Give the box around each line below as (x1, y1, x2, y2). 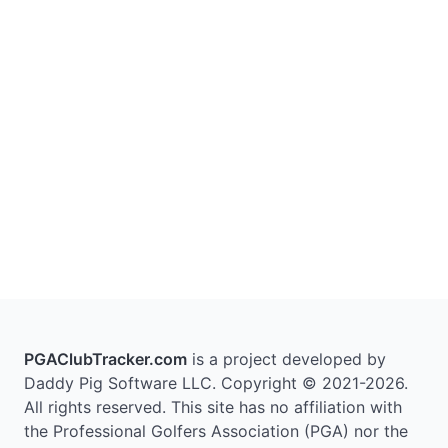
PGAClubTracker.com (24, 349, 187, 369)
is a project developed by (187, 349, 386, 369)
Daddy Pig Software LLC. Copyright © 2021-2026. (24, 373, 408, 393)
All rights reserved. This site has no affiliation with (24, 397, 402, 417)
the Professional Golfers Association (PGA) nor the (24, 421, 408, 441)
